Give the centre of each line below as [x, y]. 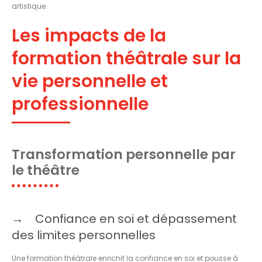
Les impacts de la [89, 35]
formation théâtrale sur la [126, 58]
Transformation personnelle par [124, 154]
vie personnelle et [90, 81]
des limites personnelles [84, 235]
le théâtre [46, 170]
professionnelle [80, 104]
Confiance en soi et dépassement [136, 218]
